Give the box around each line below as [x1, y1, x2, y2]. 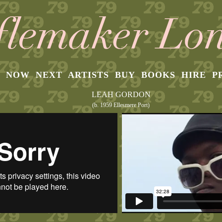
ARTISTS [67, 70, 109, 80]
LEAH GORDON [91, 90, 151, 99]
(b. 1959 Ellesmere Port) [92, 102, 150, 109]
